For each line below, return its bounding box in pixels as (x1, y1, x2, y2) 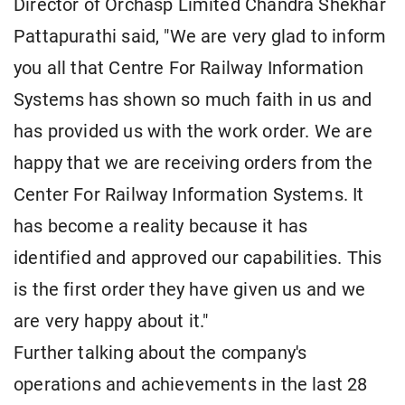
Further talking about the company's (14, 343, 307, 364)
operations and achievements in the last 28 (14, 374, 368, 396)
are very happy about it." (14, 311, 209, 333)
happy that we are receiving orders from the (14, 153, 372, 174)
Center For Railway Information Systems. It (14, 184, 364, 206)
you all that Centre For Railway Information (14, 58, 363, 80)
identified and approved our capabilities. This (14, 248, 382, 269)
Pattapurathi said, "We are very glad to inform (14, 26, 387, 48)
